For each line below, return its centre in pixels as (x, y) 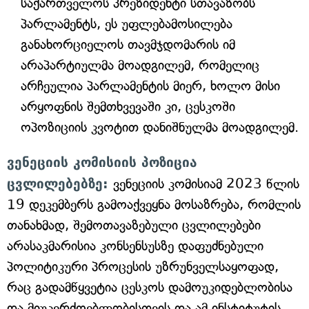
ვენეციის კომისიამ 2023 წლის (206, 184)
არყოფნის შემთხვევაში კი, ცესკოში (128, 107)
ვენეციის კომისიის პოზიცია (102, 162)
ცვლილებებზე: (60, 183)
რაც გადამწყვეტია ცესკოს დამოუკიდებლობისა (150, 287)
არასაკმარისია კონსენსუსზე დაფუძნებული (135, 246)
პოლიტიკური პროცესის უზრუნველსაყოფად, (143, 267)
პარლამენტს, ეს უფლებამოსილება (127, 24)
